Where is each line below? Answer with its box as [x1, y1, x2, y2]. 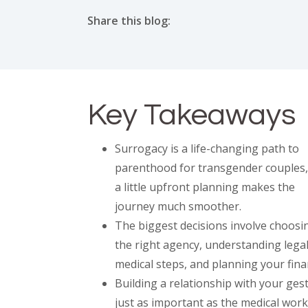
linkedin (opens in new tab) [153, 32, 291, 47]
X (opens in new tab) [120, 32, 224, 47]
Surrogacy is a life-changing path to [115, 141, 299, 156]
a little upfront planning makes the [115, 179, 295, 195]
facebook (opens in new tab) [87, 32, 233, 47]
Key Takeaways [87, 100, 296, 131]
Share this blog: [87, 13, 170, 28]
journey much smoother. [115, 199, 241, 214]
